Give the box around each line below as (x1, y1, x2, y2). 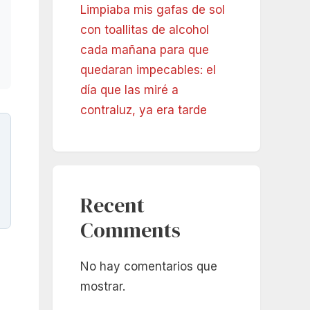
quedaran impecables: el (80, 63, 216, 77)
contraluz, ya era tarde (80, 103, 207, 118)
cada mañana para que (80, 43, 209, 57)
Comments (80, 216, 181, 245)
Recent (80, 191, 145, 220)
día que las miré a (80, 83, 179, 98)
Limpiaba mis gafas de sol (80, 3, 225, 17)
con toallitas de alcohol (80, 23, 209, 37)
